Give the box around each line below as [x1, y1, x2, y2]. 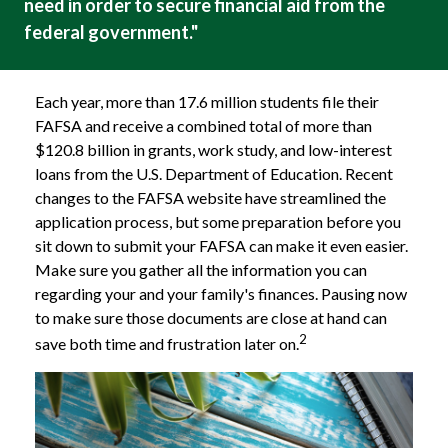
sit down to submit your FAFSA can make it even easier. [35, 236, 408, 256]
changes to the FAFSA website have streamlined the [35, 188, 386, 208]
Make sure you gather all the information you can [35, 260, 367, 280]
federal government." [24, 21, 198, 44]
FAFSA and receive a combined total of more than [35, 116, 372, 136]
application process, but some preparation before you [35, 212, 401, 232]
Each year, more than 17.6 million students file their [35, 92, 379, 112]
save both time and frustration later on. [35, 334, 299, 354]
